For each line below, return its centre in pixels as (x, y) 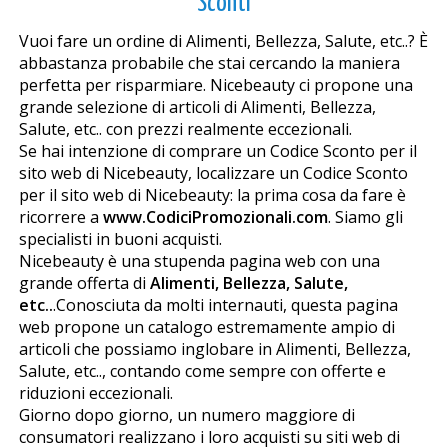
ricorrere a (60, 217)
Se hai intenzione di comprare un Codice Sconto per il (217, 151)
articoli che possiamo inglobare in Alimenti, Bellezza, (214, 349)
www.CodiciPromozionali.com (215, 217)
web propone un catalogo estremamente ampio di (206, 327)
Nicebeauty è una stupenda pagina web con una (199, 261)
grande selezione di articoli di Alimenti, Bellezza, (197, 107)
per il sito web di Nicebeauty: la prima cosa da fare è (212, 195)
